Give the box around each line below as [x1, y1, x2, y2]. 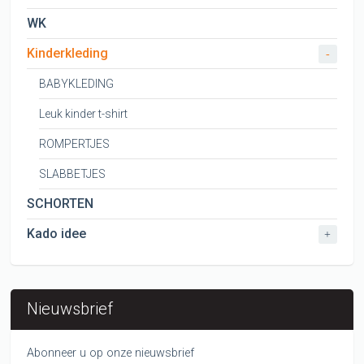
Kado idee [27, 226, 87, 242]
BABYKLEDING [39, 77, 115, 91]
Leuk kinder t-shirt [39, 107, 128, 121]
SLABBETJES [39, 167, 106, 181]
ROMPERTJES [39, 137, 110, 151]
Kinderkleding [27, 45, 109, 62]
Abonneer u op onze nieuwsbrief [27, 346, 195, 361]
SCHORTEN [27, 196, 94, 212]
